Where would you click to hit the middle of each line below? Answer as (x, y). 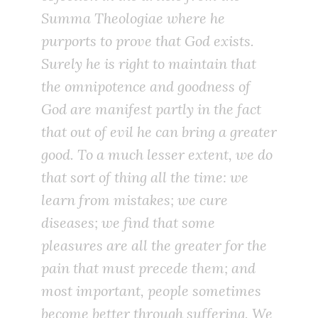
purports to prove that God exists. (148, 41)
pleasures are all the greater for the (154, 246)
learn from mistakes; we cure (135, 200)
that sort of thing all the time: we (145, 177)
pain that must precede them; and (148, 268)
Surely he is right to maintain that (149, 64)
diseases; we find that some (128, 223)
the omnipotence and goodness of (146, 87)
